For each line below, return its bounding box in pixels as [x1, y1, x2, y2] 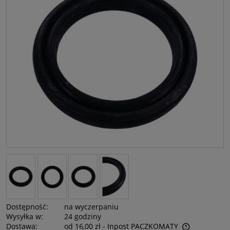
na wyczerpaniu [64, 202, 119, 212]
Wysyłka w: [6, 212, 43, 222]
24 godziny [64, 212, 102, 222]
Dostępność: [6, 202, 48, 212]
